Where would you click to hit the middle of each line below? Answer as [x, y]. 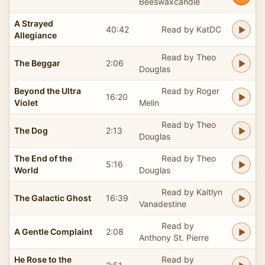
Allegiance [35, 35]
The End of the [43, 158]
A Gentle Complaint [53, 231]
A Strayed [34, 23]
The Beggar [37, 63]
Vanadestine [163, 203]
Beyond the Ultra [48, 91]
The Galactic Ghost [53, 198]
